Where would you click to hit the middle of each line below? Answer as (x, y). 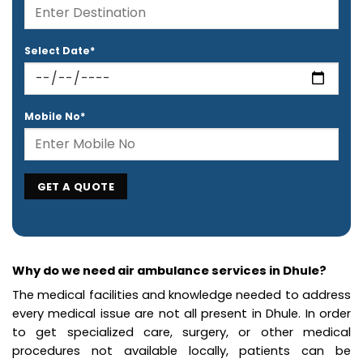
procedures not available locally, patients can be (181, 350)
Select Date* (60, 50)
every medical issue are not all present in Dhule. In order (181, 313)
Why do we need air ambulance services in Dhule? (169, 270)
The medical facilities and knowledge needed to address (181, 294)
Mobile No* (55, 116)
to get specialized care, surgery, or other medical (181, 331)
